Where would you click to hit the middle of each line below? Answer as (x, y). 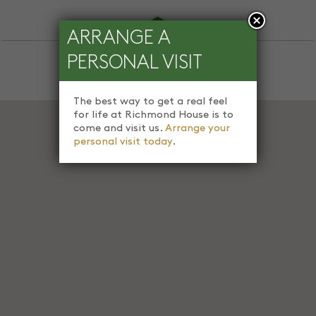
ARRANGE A (119, 38)
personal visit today (123, 142)
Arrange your (197, 128)
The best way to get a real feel (150, 102)
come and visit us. (119, 128)
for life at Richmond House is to (153, 115)
